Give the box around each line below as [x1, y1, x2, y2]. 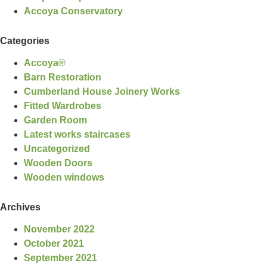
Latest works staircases [23, 129, 131, 139]
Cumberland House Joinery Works [23, 86, 180, 97]
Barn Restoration [23, 72, 101, 82]
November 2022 [23, 224, 95, 234]
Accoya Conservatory [23, 6, 123, 16]
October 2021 [23, 238, 84, 249]
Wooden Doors [23, 158, 92, 168]
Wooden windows [23, 172, 104, 182]
